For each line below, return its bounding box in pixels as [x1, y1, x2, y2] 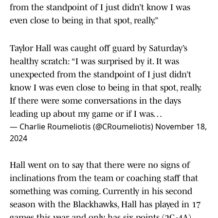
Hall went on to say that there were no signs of [10, 160, 190, 170]
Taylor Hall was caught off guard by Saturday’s [10, 43, 187, 54]
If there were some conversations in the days [10, 96, 181, 106]
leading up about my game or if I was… [10, 109, 162, 119]
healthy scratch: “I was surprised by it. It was [10, 56, 179, 67]
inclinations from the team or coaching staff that [10, 173, 198, 183]
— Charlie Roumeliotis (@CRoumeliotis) [10, 121, 155, 132]
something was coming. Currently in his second [10, 186, 192, 197]
